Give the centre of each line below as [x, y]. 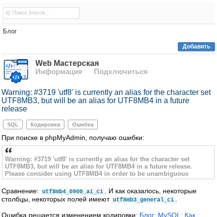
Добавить [196, 46]
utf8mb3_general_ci [143, 200]
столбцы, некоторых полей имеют [56, 199]
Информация [59, 71]
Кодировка [45, 124]
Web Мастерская [67, 63]
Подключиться [121, 71]
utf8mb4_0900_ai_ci [73, 192]
